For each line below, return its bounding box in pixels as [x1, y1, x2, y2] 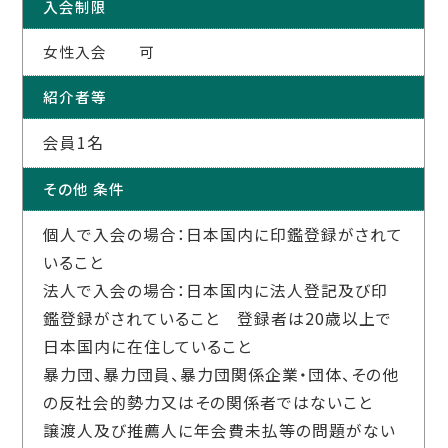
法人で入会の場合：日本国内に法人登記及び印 [43, 279, 389, 303]
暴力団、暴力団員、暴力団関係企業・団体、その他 [43, 363, 400, 387]
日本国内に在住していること [43, 335, 253, 359]
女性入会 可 [43, 41, 156, 63]
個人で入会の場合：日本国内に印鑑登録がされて [43, 223, 404, 247]
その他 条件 [43, 178, 126, 200]
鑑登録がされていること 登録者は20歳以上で [43, 307, 393, 331]
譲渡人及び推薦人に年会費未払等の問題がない [43, 419, 397, 443]
